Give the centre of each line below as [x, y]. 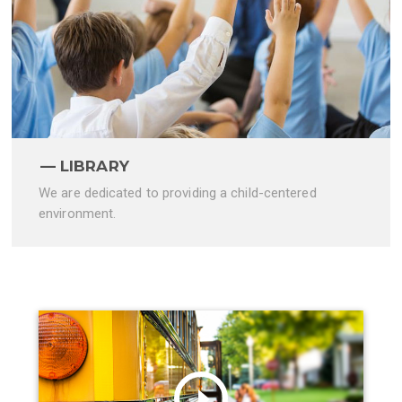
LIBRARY [95, 166]
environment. [78, 214]
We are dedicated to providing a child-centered [178, 193]
